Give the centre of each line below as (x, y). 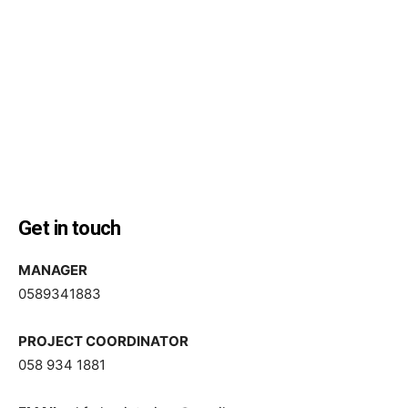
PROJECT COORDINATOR (103, 341)
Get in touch (70, 228)
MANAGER (53, 270)
